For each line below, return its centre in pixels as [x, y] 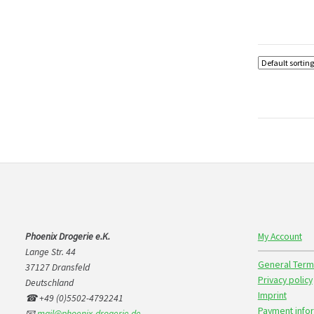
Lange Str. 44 [50, 252]
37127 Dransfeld [57, 267]
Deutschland [49, 282]
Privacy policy [285, 280]
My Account [280, 236]
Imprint [272, 295]
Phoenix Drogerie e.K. [67, 236]
